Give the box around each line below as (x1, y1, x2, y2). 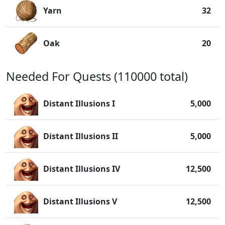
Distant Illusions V (43, 196, 117, 207)
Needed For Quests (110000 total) (6, 68, 188, 84)
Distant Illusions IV (43, 163, 120, 174)
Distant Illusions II (43, 131, 118, 142)
